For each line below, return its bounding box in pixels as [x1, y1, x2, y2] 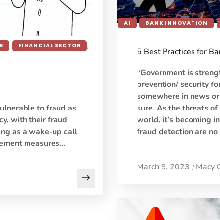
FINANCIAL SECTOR [18, 41, 81, 50]
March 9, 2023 [137, 162, 190, 173]
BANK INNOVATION [145, 19, 208, 27]
